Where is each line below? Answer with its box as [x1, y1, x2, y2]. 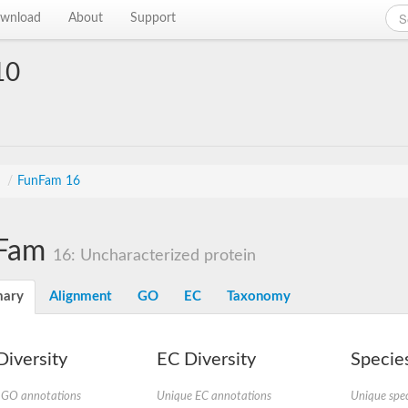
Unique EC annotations [156, 391, 271, 402]
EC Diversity [156, 351, 256, 369]
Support [130, 12, 177, 25]
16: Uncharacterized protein [53, 248, 256, 263]
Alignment [49, 290, 112, 303]
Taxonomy [227, 290, 291, 303]
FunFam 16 [17, 175, 80, 188]
